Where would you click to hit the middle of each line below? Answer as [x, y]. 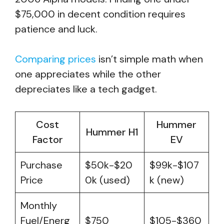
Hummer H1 [112, 132]
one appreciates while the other [88, 74]
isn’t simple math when [149, 59]
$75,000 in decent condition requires [100, 14]
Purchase [41, 165]
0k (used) [107, 180]
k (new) [167, 180]
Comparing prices [55, 59]
